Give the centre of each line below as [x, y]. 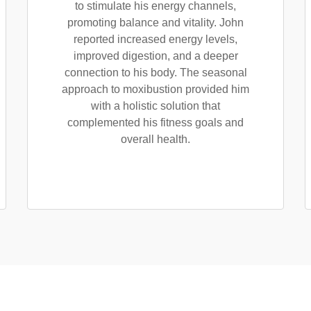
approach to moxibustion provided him [155, 89]
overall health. [155, 139]
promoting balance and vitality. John [155, 23]
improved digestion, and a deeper [155, 56]
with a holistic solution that [155, 106]
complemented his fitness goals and [155, 123]
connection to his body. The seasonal [155, 73]
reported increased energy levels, [155, 39]
